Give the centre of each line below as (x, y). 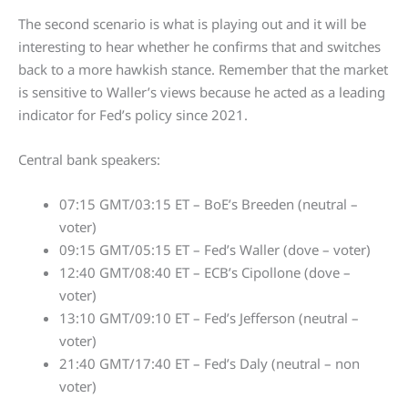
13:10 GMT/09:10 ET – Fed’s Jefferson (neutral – (209, 318)
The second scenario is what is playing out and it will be (192, 24)
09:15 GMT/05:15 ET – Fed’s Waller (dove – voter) (215, 250)
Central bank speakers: (89, 160)
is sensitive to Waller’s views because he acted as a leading (202, 92)
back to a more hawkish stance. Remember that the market (203, 70)
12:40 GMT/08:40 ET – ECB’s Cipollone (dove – (205, 273)
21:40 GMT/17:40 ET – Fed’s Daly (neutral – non (209, 364)
